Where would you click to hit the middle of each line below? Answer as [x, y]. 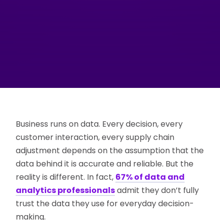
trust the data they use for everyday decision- [105, 204]
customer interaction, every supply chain [95, 137]
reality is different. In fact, [66, 177]
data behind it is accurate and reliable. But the [105, 164]
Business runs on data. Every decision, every [99, 124]
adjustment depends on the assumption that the [110, 151]
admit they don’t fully [157, 191]
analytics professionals [66, 191]
